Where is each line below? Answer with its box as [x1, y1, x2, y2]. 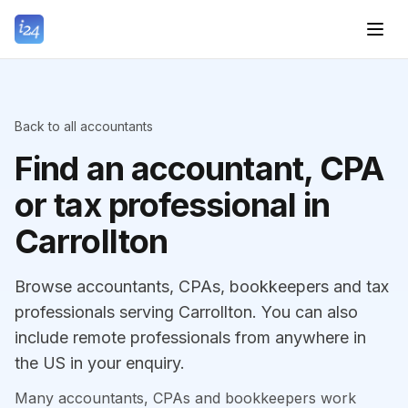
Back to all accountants [15, 118, 153, 134]
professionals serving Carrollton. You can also [15, 302, 358, 321]
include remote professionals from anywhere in [15, 328, 366, 347]
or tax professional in [15, 185, 331, 225]
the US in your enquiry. [15, 353, 185, 372]
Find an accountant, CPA [15, 148, 384, 189]
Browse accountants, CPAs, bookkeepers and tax [15, 277, 389, 296]
